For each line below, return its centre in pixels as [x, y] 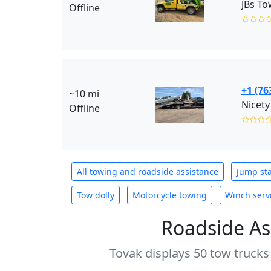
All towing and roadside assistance [148, 171]
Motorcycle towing [170, 195]
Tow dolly [96, 195]
